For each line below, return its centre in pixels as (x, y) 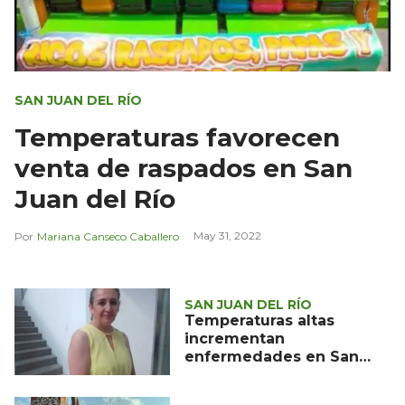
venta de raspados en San (184, 168)
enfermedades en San (271, 356)
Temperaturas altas (259, 320)
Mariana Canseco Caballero (108, 236)
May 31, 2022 (227, 235)
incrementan (234, 338)
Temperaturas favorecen (177, 137)
